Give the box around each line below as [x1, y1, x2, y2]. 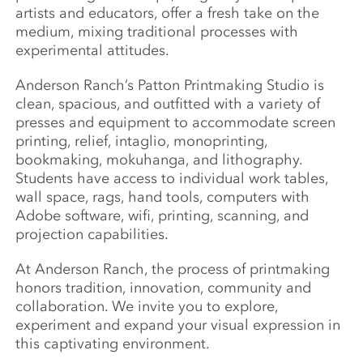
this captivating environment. [15, 335, 211, 353]
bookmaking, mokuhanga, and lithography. [15, 151, 303, 169]
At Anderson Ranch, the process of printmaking [15, 260, 331, 279]
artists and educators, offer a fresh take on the [15, 4, 320, 23]
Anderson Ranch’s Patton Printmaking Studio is [15, 76, 325, 95]
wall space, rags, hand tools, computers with [15, 188, 310, 207]
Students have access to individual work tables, [15, 169, 329, 188]
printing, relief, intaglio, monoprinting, [15, 132, 268, 151]
